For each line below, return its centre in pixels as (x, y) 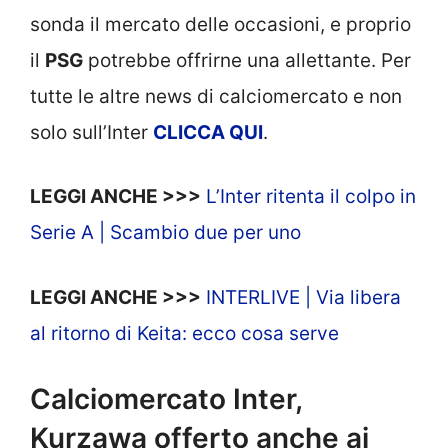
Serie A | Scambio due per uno (165, 233)
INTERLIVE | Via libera (303, 297)
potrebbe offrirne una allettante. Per (247, 60)
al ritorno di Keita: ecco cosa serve (184, 333)
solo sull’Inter (91, 132)
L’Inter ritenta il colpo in (311, 197)
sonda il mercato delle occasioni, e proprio (220, 24)
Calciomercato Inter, (166, 399)
